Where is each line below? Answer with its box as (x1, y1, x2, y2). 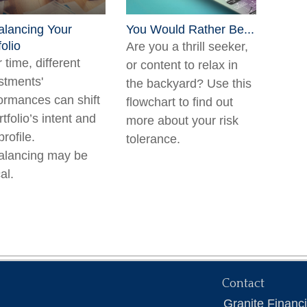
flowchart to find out (126, 95, 233, 109)
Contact (222, 277, 265, 291)
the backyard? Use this (126, 77, 251, 90)
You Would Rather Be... (126, 23, 254, 36)
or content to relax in (126, 58, 238, 72)
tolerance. (126, 132, 180, 146)
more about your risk (126, 114, 238, 127)
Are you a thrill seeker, (126, 40, 248, 53)
